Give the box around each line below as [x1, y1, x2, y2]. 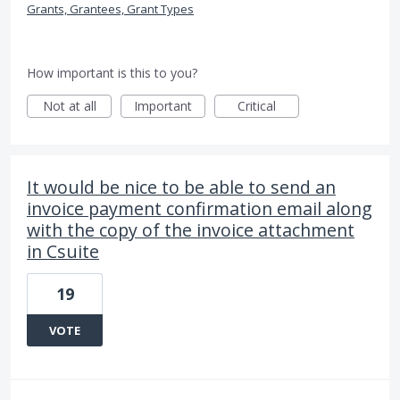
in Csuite [27, 239, 99, 264]
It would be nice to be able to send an [27, 175, 336, 200]
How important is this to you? [27, 64, 197, 82]
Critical [237, 97, 276, 115]
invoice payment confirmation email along [27, 196, 372, 221]
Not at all [42, 97, 96, 115]
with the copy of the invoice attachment [27, 218, 354, 243]
